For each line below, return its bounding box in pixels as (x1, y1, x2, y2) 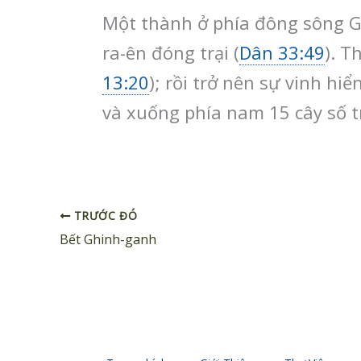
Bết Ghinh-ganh (60, 230, 156, 248)
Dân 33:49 (239, 40, 325, 65)
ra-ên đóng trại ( (102, 40, 239, 65)
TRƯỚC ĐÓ (70, 207, 138, 223)
